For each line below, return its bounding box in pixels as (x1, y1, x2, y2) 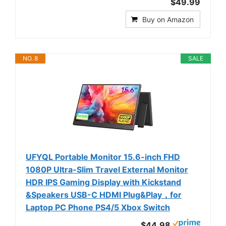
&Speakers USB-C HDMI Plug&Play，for (26, 189, 182, 200)
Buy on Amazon (142, 15, 194, 24)
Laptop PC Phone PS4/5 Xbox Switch (26, 202, 170, 212)
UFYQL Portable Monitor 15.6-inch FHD (26, 151, 180, 162)
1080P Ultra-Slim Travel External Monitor (26, 164, 188, 175)
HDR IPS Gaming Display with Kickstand (26, 177, 181, 187)
